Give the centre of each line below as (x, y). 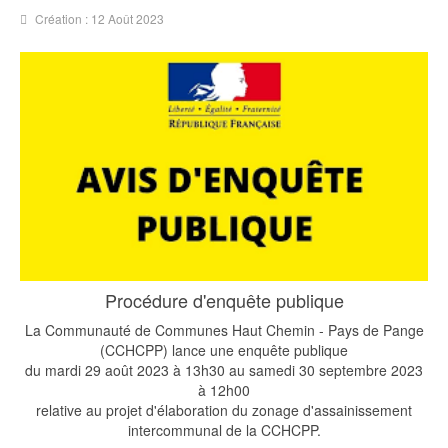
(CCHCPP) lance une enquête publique (224, 350)
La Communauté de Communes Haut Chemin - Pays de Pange (224, 330)
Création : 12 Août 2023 (99, 18)
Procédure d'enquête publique (224, 300)
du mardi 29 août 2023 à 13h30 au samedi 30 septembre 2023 (224, 370)
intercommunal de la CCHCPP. (224, 430)
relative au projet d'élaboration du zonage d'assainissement (224, 410)
